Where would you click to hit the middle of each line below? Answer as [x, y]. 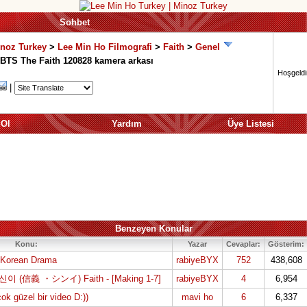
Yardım [126, 124]
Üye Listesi [251, 124]
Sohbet [75, 22]
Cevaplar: [243, 244]
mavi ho [197, 297]
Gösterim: [286, 244]
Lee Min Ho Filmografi [105, 47]
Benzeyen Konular [153, 229]
